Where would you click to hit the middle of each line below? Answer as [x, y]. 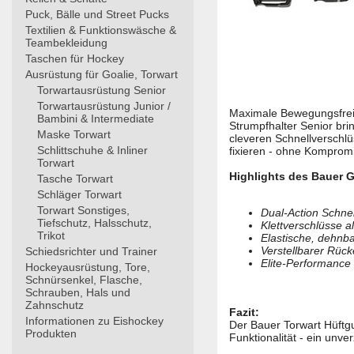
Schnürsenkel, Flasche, [84, 280]
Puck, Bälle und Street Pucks [97, 14]
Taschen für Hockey [75, 58]
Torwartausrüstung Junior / [104, 106]
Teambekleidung [66, 43]
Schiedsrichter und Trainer [91, 251]
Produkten [51, 333]
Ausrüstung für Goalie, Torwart [102, 74]
